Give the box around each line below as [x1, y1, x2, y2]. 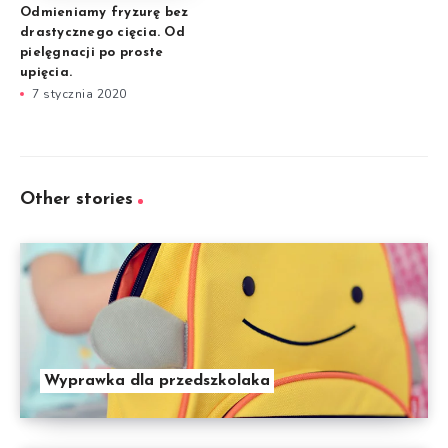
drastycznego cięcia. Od [20, 26, 185, 40]
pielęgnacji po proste [20, 46, 164, 60]
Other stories [20, 190, 133, 210]
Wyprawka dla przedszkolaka [44, 373, 270, 390]
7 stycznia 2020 [32, 86, 127, 103]
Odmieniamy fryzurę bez [20, 6, 189, 20]
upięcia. [20, 66, 72, 80]
